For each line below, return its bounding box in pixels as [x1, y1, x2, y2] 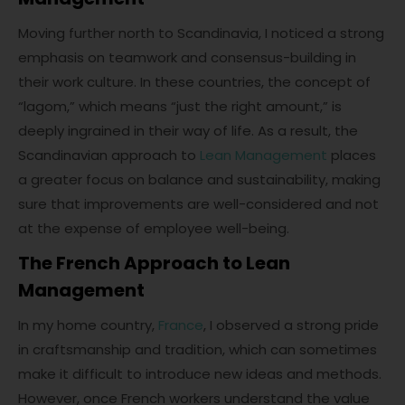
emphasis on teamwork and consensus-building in [18, 48, 356, 68]
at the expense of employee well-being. [18, 219, 289, 239]
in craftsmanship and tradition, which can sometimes [18, 340, 377, 360]
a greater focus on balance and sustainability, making [18, 170, 381, 190]
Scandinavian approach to [18, 146, 200, 165]
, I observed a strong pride [203, 316, 379, 335]
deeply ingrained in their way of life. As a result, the [18, 121, 358, 141]
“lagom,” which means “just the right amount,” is [18, 97, 342, 117]
